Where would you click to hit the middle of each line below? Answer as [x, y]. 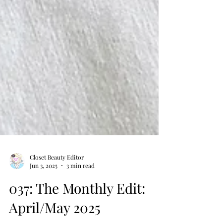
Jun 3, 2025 [44, 201]
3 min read [81, 201]
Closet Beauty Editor [57, 193]
